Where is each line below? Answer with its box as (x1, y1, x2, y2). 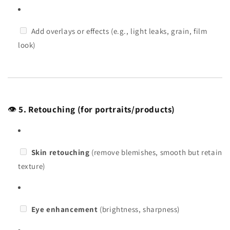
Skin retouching (31, 147, 90, 157)
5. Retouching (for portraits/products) (18, 103, 176, 115)
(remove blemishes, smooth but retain (89, 147, 222, 157)
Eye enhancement (31, 204, 98, 214)
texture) (18, 161, 45, 171)
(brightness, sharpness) (98, 204, 180, 214)
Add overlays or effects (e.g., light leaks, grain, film (29, 26, 207, 36)
